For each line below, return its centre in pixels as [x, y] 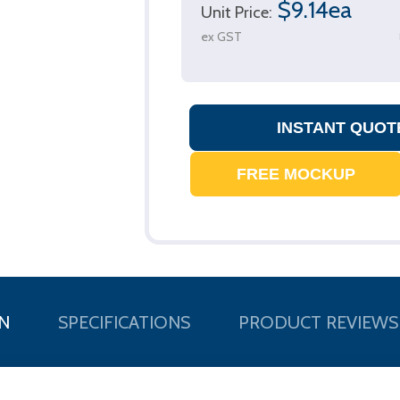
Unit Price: [237, 12]
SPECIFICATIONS [124, 322]
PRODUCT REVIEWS [318, 322]
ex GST [222, 36]
